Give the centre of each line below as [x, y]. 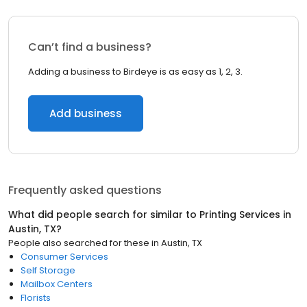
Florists [36, 298]
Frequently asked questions [85, 190]
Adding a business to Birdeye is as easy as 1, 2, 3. [135, 72]
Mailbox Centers [57, 284]
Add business [86, 113]
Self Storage [48, 270]
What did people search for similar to [104, 214]
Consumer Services [64, 257]
